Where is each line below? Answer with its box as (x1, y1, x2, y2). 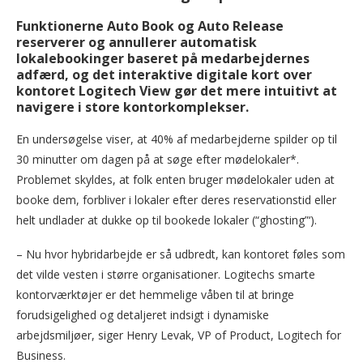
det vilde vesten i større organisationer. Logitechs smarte (16, 267, 315, 283)
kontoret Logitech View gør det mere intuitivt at (16, 82, 337, 100)
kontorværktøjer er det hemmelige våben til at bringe (16, 287, 294, 303)
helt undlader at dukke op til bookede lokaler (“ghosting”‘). (16, 212, 317, 228)
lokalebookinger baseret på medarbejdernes (16, 49, 310, 68)
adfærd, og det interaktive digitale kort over (16, 66, 312, 84)
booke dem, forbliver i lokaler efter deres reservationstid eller (16, 192, 336, 208)
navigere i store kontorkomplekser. (16, 98, 249, 117)
